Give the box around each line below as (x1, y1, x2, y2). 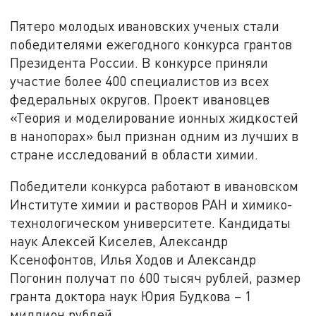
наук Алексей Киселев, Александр (10, 233, 229, 250)
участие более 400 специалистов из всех (10, 72, 269, 89)
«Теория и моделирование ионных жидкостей (10, 109, 299, 126)
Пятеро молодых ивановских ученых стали (10, 17, 280, 34)
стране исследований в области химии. (10, 145, 259, 162)
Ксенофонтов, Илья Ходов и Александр (10, 251, 257, 268)
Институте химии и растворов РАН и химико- (10, 196, 293, 213)
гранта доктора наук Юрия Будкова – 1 (10, 288, 253, 305)
